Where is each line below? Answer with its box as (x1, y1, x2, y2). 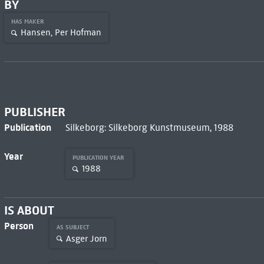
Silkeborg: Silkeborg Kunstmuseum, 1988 (65, 121, 233, 133)
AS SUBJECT (56, 223, 91, 232)
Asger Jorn (65, 233, 107, 244)
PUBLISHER (4, 104, 65, 120)
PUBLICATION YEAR (72, 153, 126, 161)
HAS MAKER (11, 17, 46, 25)
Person (4, 220, 34, 232)
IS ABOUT (4, 203, 54, 219)
